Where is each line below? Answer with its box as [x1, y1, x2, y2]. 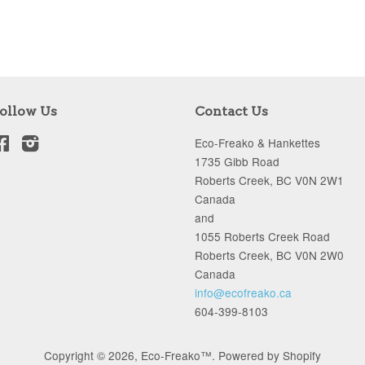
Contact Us [195, 103, 268, 119]
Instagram [39, 134, 90, 151]
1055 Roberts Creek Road [195, 228, 330, 244]
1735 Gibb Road [195, 153, 279, 169]
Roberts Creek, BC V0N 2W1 [195, 172, 344, 188]
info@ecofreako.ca [195, 284, 292, 301]
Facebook [10, 134, 60, 151]
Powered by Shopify [218, 347, 321, 363]
